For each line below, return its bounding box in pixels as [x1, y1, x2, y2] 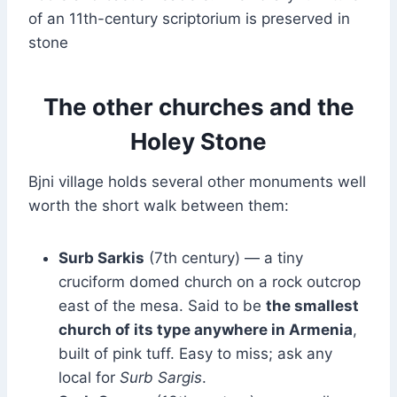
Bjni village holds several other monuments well [28, 173, 366, 191]
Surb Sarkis [58, 249, 144, 268]
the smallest [266, 297, 359, 315]
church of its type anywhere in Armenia [58, 321, 353, 339]
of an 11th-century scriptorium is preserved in [28, 10, 350, 28]
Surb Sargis [120, 369, 202, 387]
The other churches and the [43, 93, 354, 121]
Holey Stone [130, 128, 267, 156]
